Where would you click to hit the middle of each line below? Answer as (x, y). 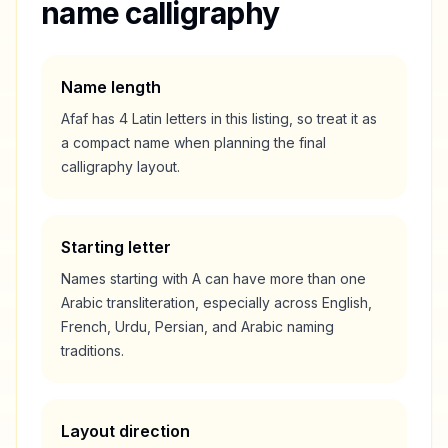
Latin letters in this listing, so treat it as (252, 118)
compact (101, 142)
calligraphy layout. (120, 166)
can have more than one (283, 278)
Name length (111, 87)
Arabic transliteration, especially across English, (216, 302)
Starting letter (116, 247)
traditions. (92, 350)
